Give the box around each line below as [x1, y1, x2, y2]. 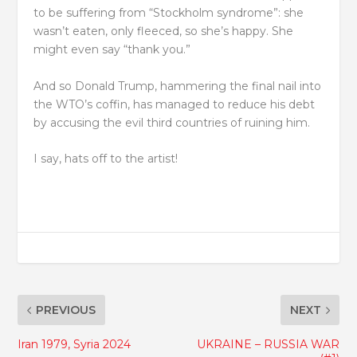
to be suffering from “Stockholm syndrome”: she [33, 6, 304, 21]
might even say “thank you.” [33, 42, 191, 57]
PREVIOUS [36, 303, 96, 318]
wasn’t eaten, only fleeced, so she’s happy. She [33, 24, 294, 39]
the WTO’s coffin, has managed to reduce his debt [33, 96, 316, 112]
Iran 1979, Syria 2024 [18, 337, 131, 352]
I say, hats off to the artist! [33, 151, 178, 167]
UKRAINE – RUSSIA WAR [196, 337, 339, 352]
